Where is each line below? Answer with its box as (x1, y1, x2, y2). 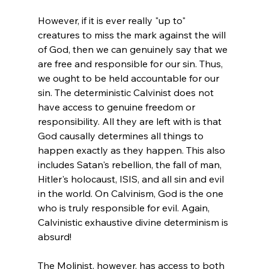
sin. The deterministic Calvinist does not (37, 86, 216, 98)
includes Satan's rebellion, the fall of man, (37, 158, 224, 171)
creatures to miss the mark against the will (37, 28, 228, 41)
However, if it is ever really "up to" (37, 14, 188, 26)
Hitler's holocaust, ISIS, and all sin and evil (37, 172, 226, 185)
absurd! (37, 230, 71, 243)
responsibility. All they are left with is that (37, 115, 224, 127)
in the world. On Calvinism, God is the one (37, 187, 226, 199)
